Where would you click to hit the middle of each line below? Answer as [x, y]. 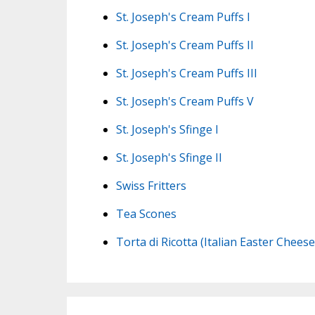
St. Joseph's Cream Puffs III [186, 73]
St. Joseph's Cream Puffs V [185, 101]
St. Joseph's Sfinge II [169, 157]
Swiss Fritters [151, 185]
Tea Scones [146, 213]
